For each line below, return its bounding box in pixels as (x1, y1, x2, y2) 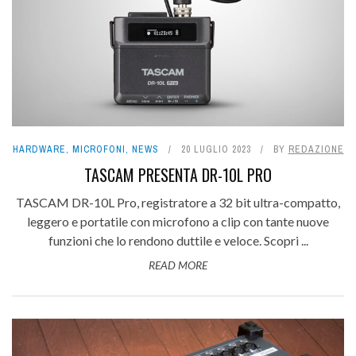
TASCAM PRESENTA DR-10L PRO (84, 163, 272, 188)
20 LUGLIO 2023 (180, 143, 251, 157)
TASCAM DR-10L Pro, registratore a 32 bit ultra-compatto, (16, 195, 340, 211)
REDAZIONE (288, 143, 344, 157)
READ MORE (149, 258, 207, 273)
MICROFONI (72, 143, 126, 157)
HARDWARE (12, 143, 66, 157)
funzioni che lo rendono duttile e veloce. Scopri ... (48, 233, 308, 249)
